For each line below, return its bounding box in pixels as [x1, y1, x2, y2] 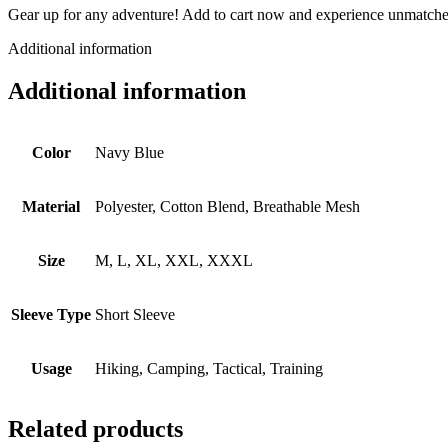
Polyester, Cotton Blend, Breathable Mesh [95, 197, 360, 215]
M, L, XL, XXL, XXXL [95, 251, 253, 269]
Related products [8, 416, 183, 443]
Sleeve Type [11, 305, 91, 323]
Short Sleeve [95, 305, 175, 323]
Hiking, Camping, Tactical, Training [95, 359, 323, 377]
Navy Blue [95, 143, 164, 161]
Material [22, 197, 80, 215]
